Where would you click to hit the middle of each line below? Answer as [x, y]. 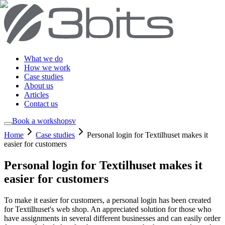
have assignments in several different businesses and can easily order [112, 218]
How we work [47, 68]
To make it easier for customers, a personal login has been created [107, 200]
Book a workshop [40, 121]
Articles [36, 95]
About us [39, 86]
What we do [43, 59]
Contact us [41, 104]
